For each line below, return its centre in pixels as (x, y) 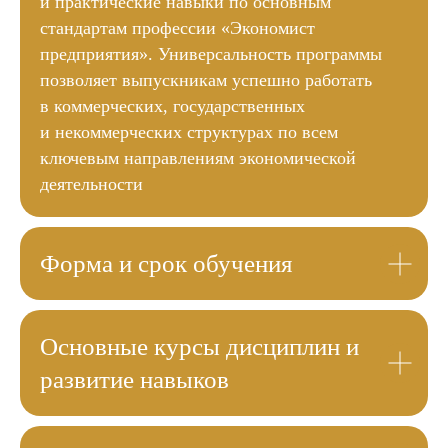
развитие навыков (134, 379)
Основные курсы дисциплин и (199, 346)
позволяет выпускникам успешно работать (206, 80)
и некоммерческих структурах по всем (189, 132)
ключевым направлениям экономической (198, 158)
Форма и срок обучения (166, 263)
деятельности (91, 184)
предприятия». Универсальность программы (211, 54)
